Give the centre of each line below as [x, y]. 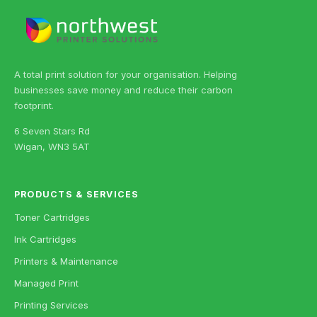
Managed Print [46, 283]
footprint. [34, 105]
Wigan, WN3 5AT [52, 146]
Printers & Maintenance [66, 261]
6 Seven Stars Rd [52, 131]
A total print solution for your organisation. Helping [126, 74]
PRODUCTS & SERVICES [77, 194]
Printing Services [51, 305]
